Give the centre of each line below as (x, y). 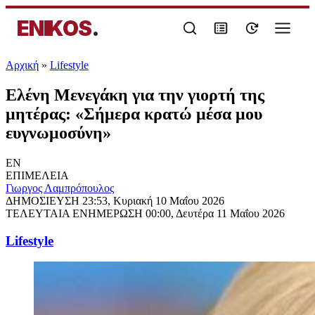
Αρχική (22, 65)
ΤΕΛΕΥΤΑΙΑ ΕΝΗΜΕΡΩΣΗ (76, 213)
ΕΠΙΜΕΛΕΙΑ (37, 175)
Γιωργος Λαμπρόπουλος (60, 188)
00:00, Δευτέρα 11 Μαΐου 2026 (215, 213)
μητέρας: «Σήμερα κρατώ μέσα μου (134, 114)
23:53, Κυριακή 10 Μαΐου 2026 (153, 200)
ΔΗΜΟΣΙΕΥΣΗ (44, 200)
